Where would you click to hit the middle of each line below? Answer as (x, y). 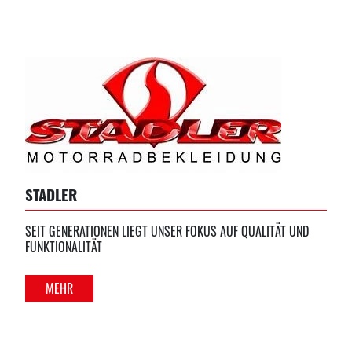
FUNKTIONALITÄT (64, 247)
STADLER (51, 195)
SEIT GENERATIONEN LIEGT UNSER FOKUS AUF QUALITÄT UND (167, 231)
